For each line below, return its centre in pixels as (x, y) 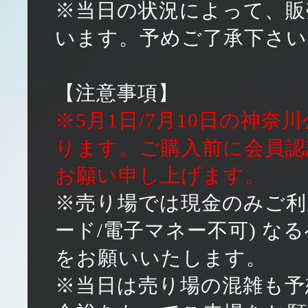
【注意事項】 (117, 93)
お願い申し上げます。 (160, 175)
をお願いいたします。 (161, 258)
